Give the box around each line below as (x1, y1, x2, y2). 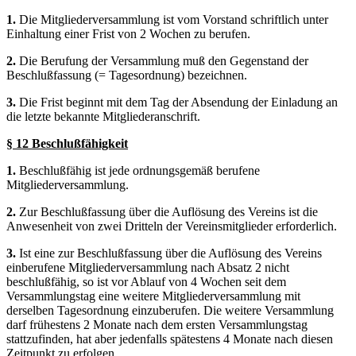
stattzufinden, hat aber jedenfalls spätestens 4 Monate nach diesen (6, 331, 333, 346)
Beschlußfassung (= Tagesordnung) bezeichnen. (6, 68, 247, 82)
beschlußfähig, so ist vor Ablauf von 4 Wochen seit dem (6, 274, 286, 288)
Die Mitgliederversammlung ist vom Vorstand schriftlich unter (19, 12, 328, 26)
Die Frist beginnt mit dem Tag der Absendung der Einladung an (19, 95, 338, 109)
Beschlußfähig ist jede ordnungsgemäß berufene (19, 163, 260, 177)
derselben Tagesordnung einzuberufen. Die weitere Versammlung (6, 303, 334, 317)
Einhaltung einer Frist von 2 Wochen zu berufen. (6, 26, 250, 41)
